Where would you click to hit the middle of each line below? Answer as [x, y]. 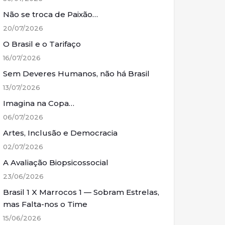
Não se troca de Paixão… [50, 14]
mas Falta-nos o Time [45, 204]
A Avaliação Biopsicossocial [56, 162]
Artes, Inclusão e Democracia [60, 133]
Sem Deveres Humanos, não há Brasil [76, 74]
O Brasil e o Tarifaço [42, 44]
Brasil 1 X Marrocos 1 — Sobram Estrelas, [81, 192]
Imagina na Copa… [39, 103]
